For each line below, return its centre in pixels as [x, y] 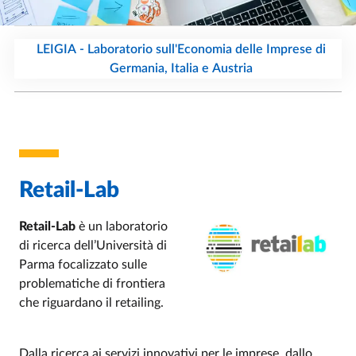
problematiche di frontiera [92, 284]
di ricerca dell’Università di [93, 246]
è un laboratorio [123, 226]
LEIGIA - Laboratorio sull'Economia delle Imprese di [181, 49]
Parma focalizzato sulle [83, 265]
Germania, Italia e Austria [181, 68]
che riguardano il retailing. [91, 303]
